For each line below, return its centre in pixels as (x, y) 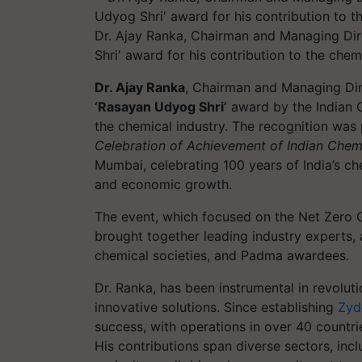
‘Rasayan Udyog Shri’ (161, 107)
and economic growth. (163, 184)
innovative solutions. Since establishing (216, 307)
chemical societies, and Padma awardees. (222, 255)
